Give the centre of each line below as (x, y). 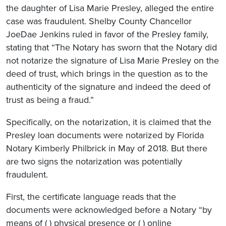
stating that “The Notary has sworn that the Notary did (111, 47)
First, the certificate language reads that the (91, 196)
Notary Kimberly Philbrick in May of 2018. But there (107, 148)
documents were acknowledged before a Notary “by (109, 210)
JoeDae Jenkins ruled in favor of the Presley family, (107, 34)
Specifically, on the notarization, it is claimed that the (109, 122)
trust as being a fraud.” (50, 100)
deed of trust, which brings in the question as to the (107, 73)
